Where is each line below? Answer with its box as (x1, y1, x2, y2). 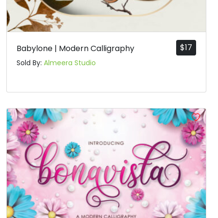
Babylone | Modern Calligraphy (17, 43, 135, 54)
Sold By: (17, 58, 44, 68)
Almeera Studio (44, 58, 96, 68)
